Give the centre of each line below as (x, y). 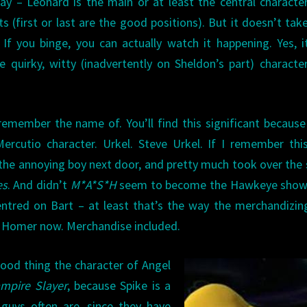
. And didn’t (39, 185)
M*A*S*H (93, 185)
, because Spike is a (119, 285)
